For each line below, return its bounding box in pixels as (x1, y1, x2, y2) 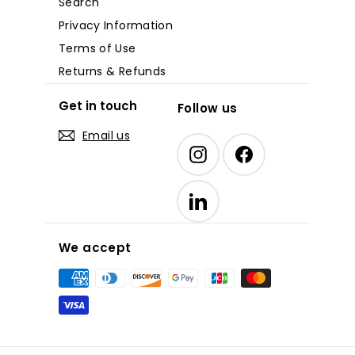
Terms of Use (59, 40, 136, 56)
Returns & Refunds (59, 63, 166, 79)
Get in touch (59, 97, 137, 114)
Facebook (252, 142, 308, 158)
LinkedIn (206, 189, 252, 205)
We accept (59, 239, 132, 256)
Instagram (206, 142, 266, 158)
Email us (82, 127, 130, 143)
